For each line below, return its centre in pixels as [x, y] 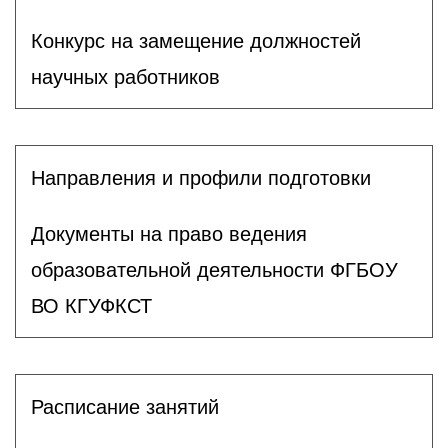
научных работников [125, 76]
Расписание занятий [125, 406]
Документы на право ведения [169, 233]
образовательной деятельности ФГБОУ [214, 269]
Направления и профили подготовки [201, 177]
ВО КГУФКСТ [91, 305]
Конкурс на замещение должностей [196, 40]
